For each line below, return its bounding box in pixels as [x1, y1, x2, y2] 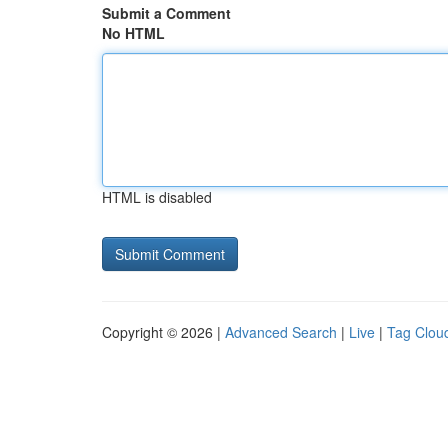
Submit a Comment [102, 3, 231, 23]
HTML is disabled [102, 187, 212, 207]
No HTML [102, 23, 165, 43]
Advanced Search [225, 322, 337, 342]
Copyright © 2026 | [102, 322, 225, 342]
